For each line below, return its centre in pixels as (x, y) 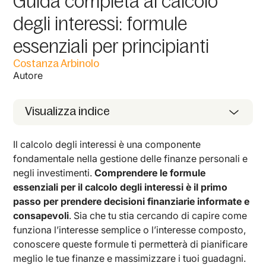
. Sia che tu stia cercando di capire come (158, 215)
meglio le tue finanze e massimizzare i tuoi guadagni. (130, 258)
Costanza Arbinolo (56, 63)
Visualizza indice (68, 111)
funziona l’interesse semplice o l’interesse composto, (130, 229)
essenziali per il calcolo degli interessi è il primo (121, 187)
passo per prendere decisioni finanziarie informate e (132, 201)
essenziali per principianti (111, 46)
